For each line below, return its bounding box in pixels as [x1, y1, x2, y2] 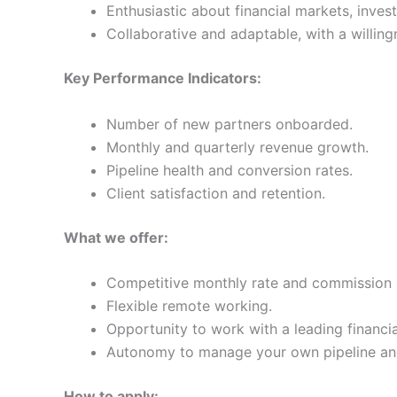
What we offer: [64, 228, 168, 246]
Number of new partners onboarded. [106, 114, 353, 133]
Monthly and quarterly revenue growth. [106, 137, 369, 156]
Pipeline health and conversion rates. [106, 160, 353, 179]
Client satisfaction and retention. [106, 183, 325, 202]
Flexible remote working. [106, 297, 272, 315]
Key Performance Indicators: [64, 68, 261, 87]
